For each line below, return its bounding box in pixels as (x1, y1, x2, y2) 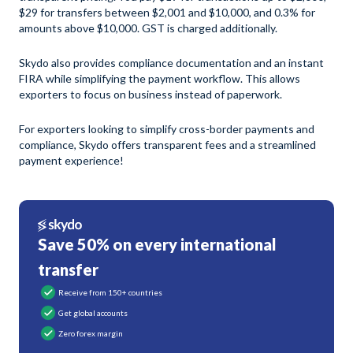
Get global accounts (58, 308, 128, 318)
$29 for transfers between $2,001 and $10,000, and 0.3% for (19, 6, 315, 20)
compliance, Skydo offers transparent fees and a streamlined (19, 138, 316, 152)
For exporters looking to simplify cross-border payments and (19, 122, 314, 136)
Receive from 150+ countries (58, 288, 162, 298)
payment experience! (19, 154, 124, 168)
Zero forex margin (58, 329, 123, 339)
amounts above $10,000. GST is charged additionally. (19, 21, 277, 35)
